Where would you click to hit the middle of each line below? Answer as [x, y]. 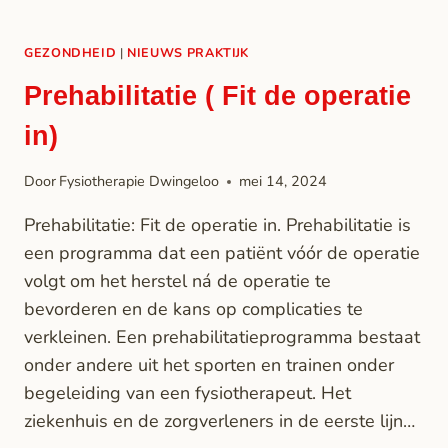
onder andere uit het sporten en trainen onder [209, 365]
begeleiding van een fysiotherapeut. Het [187, 393]
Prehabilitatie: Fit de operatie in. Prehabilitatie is [217, 225]
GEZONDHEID [70, 53]
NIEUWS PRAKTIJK [188, 53]
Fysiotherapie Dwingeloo [139, 181]
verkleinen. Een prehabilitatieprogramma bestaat [222, 337]
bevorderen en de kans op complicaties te [193, 309]
